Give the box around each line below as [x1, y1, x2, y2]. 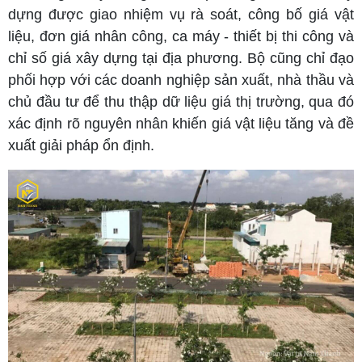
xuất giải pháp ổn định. [8, 137, 154, 154]
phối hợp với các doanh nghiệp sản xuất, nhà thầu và [8, 71, 354, 88]
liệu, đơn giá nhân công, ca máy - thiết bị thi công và [8, 27, 354, 44]
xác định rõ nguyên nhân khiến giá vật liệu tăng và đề [8, 115, 354, 132]
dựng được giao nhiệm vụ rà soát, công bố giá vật [8, 6, 354, 23]
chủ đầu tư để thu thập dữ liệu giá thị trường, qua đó [8, 93, 354, 110]
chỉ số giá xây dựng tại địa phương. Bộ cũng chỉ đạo [8, 49, 354, 66]
